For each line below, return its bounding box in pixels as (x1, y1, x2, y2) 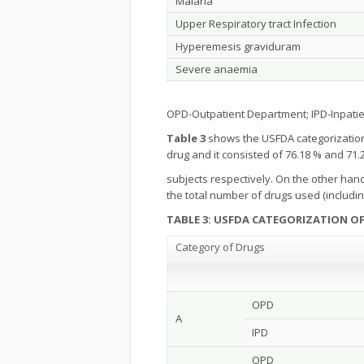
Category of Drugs (175, 240, 265, 254)
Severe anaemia (175, 62, 258, 76)
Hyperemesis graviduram (175, 39, 301, 54)
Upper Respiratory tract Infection (175, 16, 336, 31)
